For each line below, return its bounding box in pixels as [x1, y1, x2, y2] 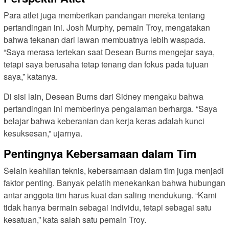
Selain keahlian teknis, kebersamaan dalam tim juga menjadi [4, 165, 224, 177]
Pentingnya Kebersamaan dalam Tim [4, 145, 197, 162]
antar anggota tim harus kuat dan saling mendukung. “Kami [4, 189, 217, 201]
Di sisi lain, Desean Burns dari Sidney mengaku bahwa [4, 90, 203, 103]
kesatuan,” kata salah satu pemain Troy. [4, 214, 146, 226]
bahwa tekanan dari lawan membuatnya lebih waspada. [4, 34, 205, 46]
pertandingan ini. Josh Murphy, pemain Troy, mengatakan [4, 21, 210, 34]
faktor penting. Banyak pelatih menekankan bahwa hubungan [4, 177, 225, 189]
